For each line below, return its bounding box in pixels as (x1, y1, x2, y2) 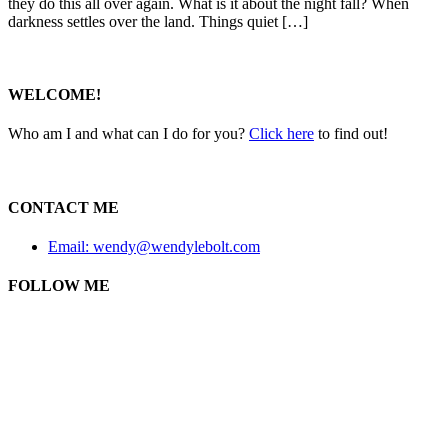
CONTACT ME (8, 198, 119, 216)
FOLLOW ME (8, 277, 110, 295)
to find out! (314, 125, 388, 143)
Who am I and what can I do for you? (8, 125, 249, 143)
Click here (249, 125, 314, 143)
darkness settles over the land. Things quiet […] (8, 12, 308, 30)
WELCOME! (8, 86, 101, 104)
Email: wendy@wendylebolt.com (48, 237, 260, 255)
